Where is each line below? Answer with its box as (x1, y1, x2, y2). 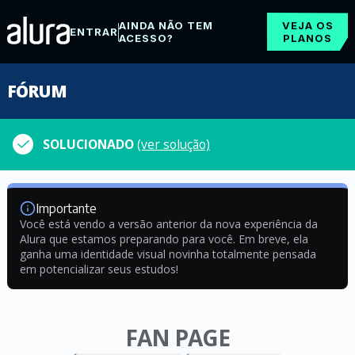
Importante (35, 200, 97, 216)
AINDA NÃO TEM (118, 19, 213, 32)
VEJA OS (281, 19, 334, 32)
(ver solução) (137, 136, 210, 153)
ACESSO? (118, 32, 174, 44)
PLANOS (283, 32, 333, 44)
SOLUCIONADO (43, 136, 137, 153)
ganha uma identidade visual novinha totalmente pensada (19, 246, 316, 261)
